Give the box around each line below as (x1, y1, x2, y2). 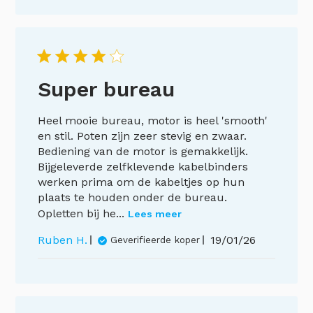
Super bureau (38, 77, 175, 102)
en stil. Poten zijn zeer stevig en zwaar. (38, 129, 247, 143)
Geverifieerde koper (110, 235, 201, 246)
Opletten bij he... (38, 207, 125, 221)
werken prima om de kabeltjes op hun (38, 175, 245, 189)
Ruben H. (38, 233, 88, 247)
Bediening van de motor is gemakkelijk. (38, 145, 249, 159)
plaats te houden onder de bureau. (38, 191, 228, 205)
